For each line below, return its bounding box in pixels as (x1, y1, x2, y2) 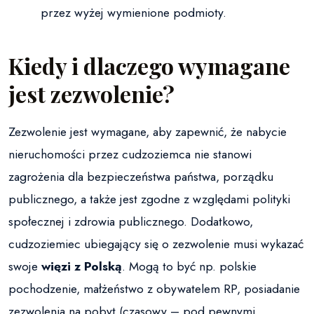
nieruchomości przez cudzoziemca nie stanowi (8, 145, 252, 164)
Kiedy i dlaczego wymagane (8, 50, 290, 81)
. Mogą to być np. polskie (122, 257, 257, 276)
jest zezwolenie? (8, 78, 175, 109)
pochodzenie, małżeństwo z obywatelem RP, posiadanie (8, 280, 300, 299)
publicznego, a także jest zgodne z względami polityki (8, 190, 290, 209)
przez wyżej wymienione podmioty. (41, 4, 227, 22)
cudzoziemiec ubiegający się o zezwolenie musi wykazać (8, 235, 303, 254)
